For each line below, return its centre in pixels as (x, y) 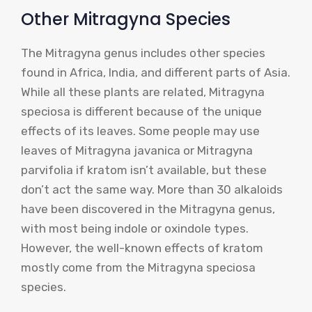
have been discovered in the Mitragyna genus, (148, 209)
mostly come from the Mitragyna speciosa (138, 267)
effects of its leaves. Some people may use (140, 131)
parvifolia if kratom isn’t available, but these (144, 170)
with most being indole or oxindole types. (135, 228)
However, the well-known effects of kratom (142, 248)
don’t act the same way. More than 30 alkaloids (152, 189)
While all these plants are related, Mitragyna (143, 92)
